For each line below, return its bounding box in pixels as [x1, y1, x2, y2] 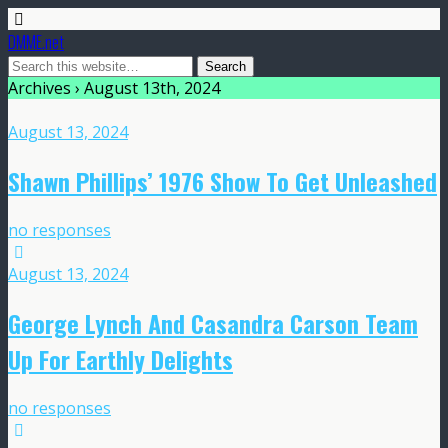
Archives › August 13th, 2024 [8, 77, 220, 99]
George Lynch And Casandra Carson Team [8, 304, 418, 341]
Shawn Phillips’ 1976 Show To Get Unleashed [8, 162, 437, 199]
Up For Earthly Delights [8, 340, 233, 377]
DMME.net [8, 30, 64, 54]
